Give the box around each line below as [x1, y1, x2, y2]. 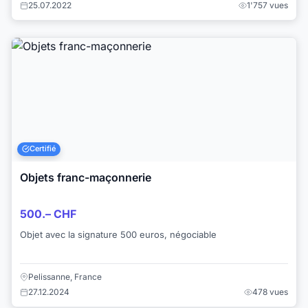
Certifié [30, 144, 56, 154]
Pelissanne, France [28, 272, 102, 283]
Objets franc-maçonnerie [20, 170, 151, 184]
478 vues [252, 287, 288, 298]
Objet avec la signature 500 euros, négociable [20, 229, 217, 241]
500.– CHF [20, 207, 76, 221]
